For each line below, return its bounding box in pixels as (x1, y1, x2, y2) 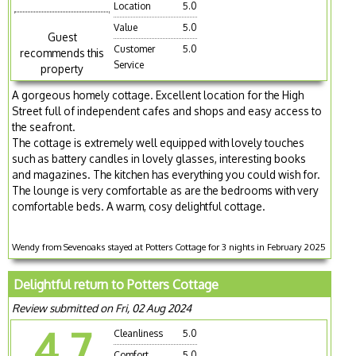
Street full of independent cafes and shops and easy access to (12, 104, 323, 118)
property (41, 62, 84, 76)
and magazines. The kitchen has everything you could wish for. (12, 168, 321, 182)
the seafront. (12, 120, 76, 134)
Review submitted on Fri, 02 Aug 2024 (12, 301, 192, 315)
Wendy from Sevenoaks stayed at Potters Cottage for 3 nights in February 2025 (12, 241, 327, 253)
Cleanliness (114, 327, 164, 340)
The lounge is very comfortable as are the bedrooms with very (12, 184, 319, 198)
